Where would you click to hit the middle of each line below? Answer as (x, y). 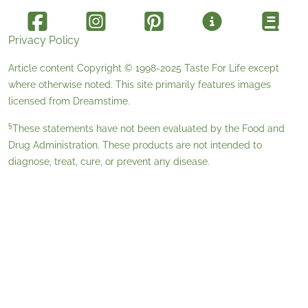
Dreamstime (100, 101)
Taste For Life (215, 68)
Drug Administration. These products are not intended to (135, 145)
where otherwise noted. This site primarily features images (140, 85)
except (262, 68)
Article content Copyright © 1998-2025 (96, 68)
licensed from (41, 101)
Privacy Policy (44, 41)
